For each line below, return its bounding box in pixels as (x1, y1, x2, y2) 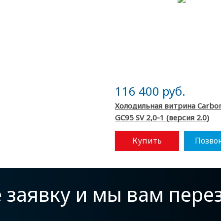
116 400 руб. (115, 83, 185, 99)
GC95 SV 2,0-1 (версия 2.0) (115, 112, 209, 122)
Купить (132, 135, 162, 146)
